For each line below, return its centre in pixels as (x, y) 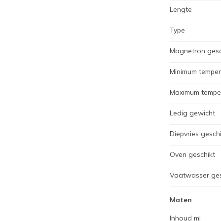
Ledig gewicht (192, 113)
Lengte (181, 9)
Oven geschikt (192, 154)
